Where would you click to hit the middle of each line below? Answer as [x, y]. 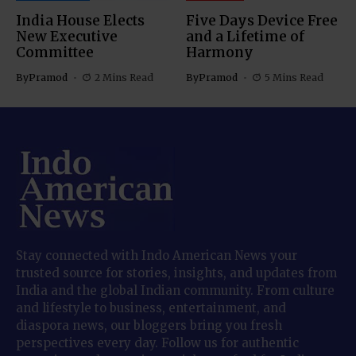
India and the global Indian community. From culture [175, 291]
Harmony [221, 53]
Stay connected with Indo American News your [157, 256]
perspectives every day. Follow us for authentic [157, 343]
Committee [55, 53]
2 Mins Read [124, 78]
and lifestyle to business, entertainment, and [151, 308]
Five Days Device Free [262, 21]
